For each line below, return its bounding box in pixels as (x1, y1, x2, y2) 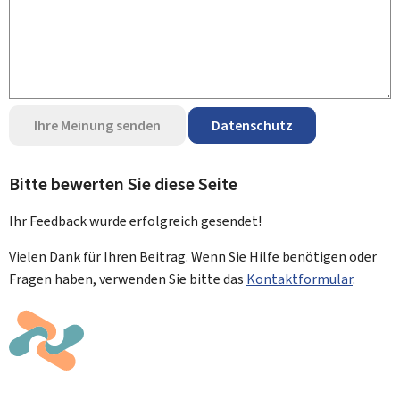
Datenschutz (212, 116, 293, 135)
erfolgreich (129, 212, 198, 230)
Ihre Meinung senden (34, 116, 161, 135)
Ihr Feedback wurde (9, 212, 129, 230)
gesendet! (198, 212, 262, 230)
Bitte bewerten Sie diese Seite (9, 172, 237, 196)
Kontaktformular (246, 270, 353, 288)
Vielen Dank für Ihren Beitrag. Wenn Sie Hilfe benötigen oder (9, 247, 377, 266)
